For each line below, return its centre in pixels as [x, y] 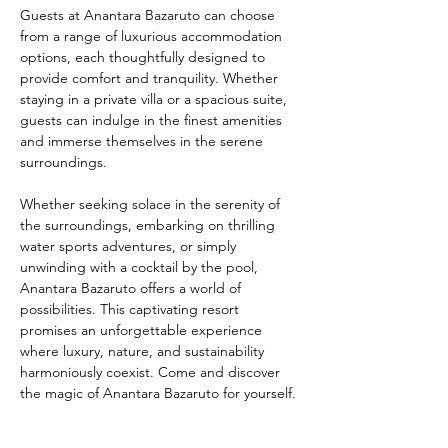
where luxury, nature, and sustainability [144, 351]
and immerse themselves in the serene [143, 141]
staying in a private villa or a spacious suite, [155, 99]
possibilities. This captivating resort [131, 309]
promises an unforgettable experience [143, 330]
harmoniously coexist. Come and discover [152, 372]
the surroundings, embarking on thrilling [149, 225]
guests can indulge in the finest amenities [153, 120]
